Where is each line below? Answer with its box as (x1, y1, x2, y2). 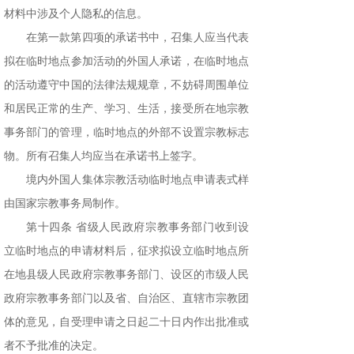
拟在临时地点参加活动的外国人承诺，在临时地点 (4, 55, 249, 68)
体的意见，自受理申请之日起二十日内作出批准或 (4, 316, 249, 329)
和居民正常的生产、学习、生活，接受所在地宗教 (4, 103, 249, 115)
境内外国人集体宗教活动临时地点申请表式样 (26, 174, 249, 186)
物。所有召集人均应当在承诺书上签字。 (4, 150, 203, 163)
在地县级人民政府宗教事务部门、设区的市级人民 (4, 269, 249, 281)
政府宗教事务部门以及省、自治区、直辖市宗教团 (4, 292, 249, 305)
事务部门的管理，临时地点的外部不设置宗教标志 (4, 126, 249, 139)
